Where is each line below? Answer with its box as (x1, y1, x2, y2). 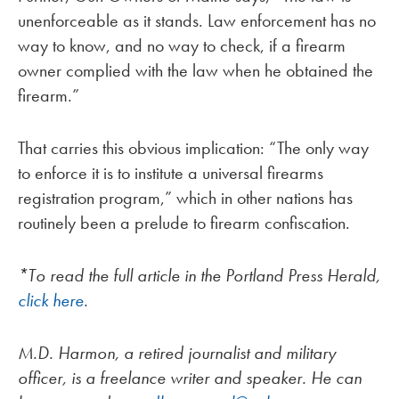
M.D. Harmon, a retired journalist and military (18, 340, 336, 364)
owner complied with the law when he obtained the (18, 59, 373, 83)
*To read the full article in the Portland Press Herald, (18, 264, 380, 288)
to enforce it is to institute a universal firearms (18, 161, 323, 185)
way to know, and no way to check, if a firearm (18, 34, 346, 58)
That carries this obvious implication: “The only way (18, 136, 369, 160)
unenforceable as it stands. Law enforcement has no (18, 9, 376, 33)
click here (18, 289, 84, 313)
